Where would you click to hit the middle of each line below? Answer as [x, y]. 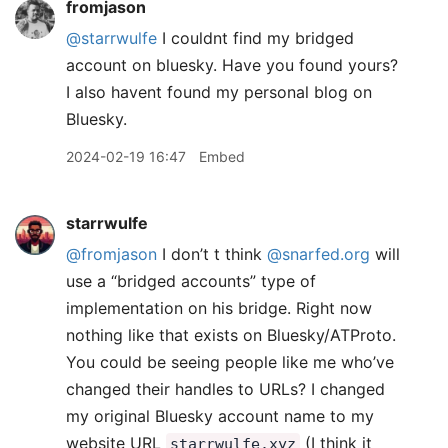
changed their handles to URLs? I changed [225, 389]
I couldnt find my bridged [255, 38]
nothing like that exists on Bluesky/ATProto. [231, 335]
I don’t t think [212, 254]
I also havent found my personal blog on [219, 92]
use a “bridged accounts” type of [191, 281]
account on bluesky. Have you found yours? [232, 65]
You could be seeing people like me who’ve [230, 362]
